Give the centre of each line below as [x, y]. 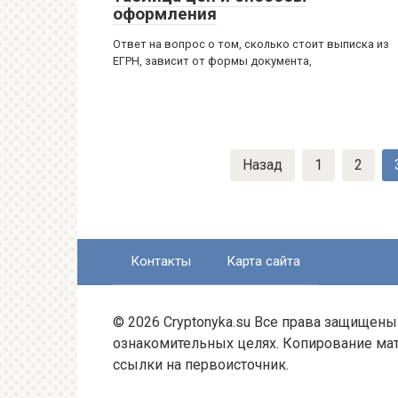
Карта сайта [263, 261]
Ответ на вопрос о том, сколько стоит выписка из [251, 44]
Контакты [161, 261]
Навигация [148, 159]
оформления [165, 14]
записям [140, 202]
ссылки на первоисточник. [201, 365]
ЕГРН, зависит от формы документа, [212, 61]
